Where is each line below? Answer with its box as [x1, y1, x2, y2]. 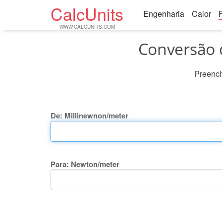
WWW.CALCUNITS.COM [59, 23, 115, 30]
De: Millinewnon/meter [51, 110, 128, 121]
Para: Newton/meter [51, 159, 119, 169]
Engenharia [143, 8, 184, 19]
